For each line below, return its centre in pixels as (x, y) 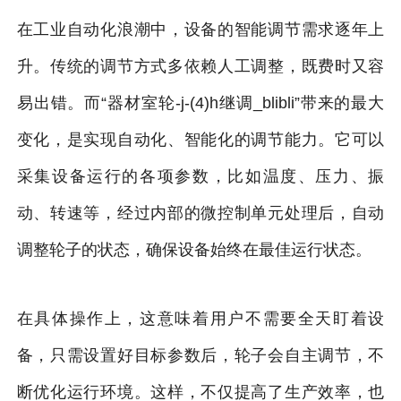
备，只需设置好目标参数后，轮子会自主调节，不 (200, 355)
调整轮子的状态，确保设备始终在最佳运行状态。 (194, 249)
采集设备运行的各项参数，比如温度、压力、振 (200, 176)
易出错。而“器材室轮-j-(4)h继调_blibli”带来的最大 (200, 102)
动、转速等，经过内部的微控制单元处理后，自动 (200, 213)
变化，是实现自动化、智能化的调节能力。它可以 (200, 139)
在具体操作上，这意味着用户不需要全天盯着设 (200, 318)
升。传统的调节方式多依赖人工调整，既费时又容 (200, 66)
